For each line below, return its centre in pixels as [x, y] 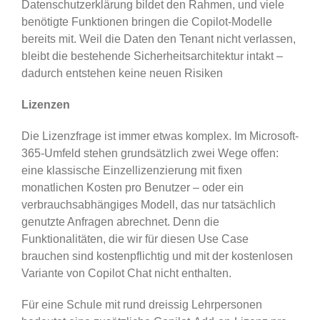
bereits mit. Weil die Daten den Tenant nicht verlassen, [158, 39]
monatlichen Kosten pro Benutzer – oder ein [132, 187]
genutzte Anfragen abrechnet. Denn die [120, 221]
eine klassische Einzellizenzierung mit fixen [131, 170]
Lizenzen [45, 104]
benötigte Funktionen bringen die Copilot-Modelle [146, 21]
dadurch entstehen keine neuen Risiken [122, 73]
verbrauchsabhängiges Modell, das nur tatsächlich [148, 204]
